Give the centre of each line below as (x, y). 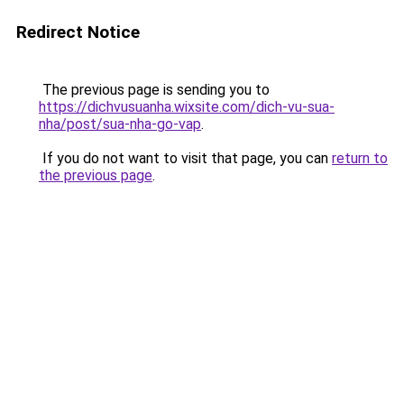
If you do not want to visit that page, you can (185, 158)
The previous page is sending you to (154, 90)
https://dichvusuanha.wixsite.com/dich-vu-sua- (187, 107)
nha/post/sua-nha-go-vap (120, 124)
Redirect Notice (78, 32)
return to (360, 158)
